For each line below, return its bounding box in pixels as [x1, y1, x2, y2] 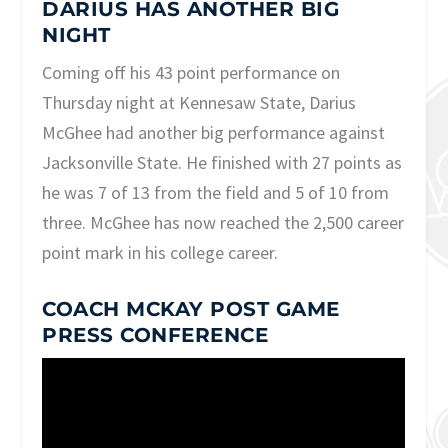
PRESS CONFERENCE [42, 323, 269, 348]
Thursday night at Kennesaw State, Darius [42, 90, 357, 114]
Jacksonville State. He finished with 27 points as [42, 150, 403, 174]
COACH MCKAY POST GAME [42, 297, 340, 322]
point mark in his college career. [42, 240, 279, 264]
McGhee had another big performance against [42, 120, 386, 144]
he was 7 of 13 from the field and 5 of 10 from [42, 180, 390, 204]
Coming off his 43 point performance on [42, 60, 341, 84]
